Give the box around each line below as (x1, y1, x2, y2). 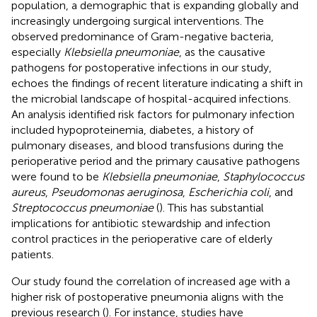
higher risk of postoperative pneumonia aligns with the (11, 289, 284, 304)
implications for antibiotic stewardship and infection (11, 216, 270, 230)
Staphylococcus (223, 169, 304, 183)
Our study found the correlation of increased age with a (11, 274, 290, 288)
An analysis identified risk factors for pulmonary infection (11, 107, 294, 121)
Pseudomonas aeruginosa (51, 185, 183, 199)
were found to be (11, 169, 102, 183)
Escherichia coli (188, 185, 269, 199)
